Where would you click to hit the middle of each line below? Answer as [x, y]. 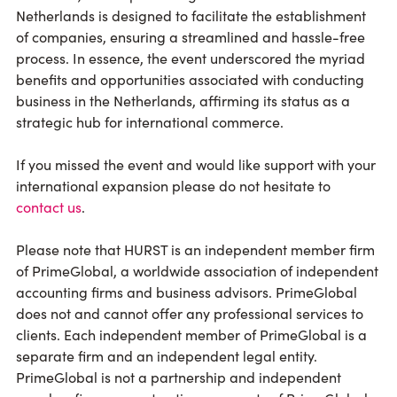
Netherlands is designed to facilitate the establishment [191, 16]
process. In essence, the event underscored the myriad [191, 58]
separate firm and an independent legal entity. [167, 356]
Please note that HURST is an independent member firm [195, 249]
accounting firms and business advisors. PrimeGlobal [187, 292]
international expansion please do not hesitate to [173, 186]
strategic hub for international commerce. [150, 122]
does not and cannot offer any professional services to [190, 313]
